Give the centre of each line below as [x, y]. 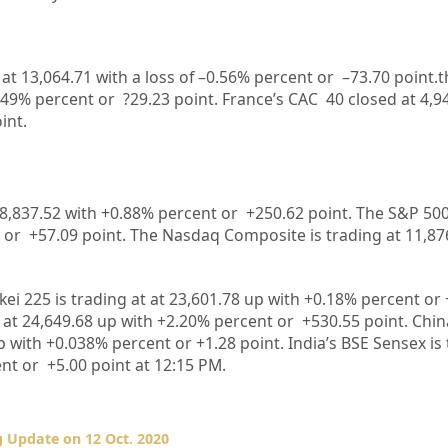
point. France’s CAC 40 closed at [294, 98]
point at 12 [131, 364]
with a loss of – [150, 76]
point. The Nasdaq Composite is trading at [243, 234]
